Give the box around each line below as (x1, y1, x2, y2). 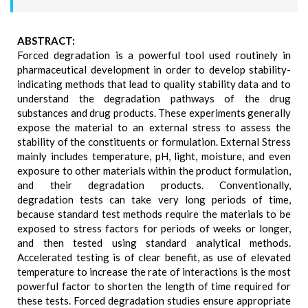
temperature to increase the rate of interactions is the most (17, 265, 291, 278)
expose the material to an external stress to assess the (17, 121, 291, 133)
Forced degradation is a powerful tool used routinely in (17, 49, 291, 61)
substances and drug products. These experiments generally (17, 107, 291, 119)
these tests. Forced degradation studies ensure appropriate (17, 294, 291, 307)
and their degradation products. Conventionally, (17, 179, 291, 191)
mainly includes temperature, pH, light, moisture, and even (17, 150, 291, 162)
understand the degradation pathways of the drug (17, 92, 291, 104)
